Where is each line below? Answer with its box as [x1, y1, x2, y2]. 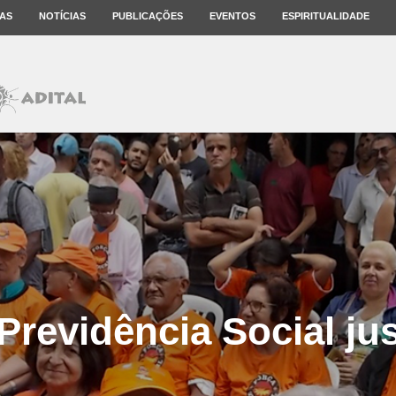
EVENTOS [209, 11, 255, 21]
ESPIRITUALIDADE [282, 11, 369, 21]
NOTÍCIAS [39, 11, 86, 21]
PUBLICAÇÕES [112, 11, 183, 21]
